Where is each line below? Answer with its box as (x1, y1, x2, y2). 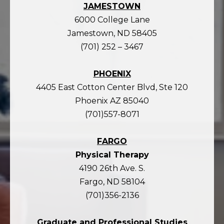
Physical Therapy (75, 150, 149, 160)
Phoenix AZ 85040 (75, 96, 149, 106)
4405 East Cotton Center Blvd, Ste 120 (36, 82, 188, 92)
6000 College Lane (74, 15, 150, 25)
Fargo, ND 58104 (79, 177, 145, 187)
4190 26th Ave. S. (79, 163, 145, 173)
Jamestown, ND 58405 (67, 28, 157, 38)
